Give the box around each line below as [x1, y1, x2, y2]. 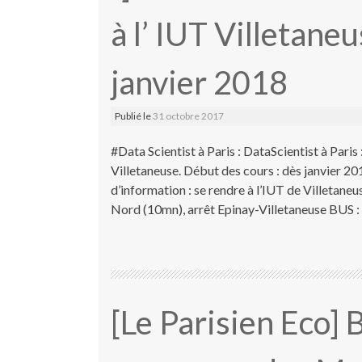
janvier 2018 [111, 62, 288, 102]
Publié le [115, 109, 153, 122]
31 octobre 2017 [153, 109, 224, 122]
